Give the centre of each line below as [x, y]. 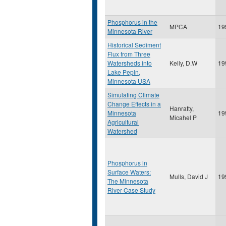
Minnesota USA [129, 81]
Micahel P [183, 117]
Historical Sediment [134, 45]
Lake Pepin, [124, 72]
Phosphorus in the [132, 22]
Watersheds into [130, 63]
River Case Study [131, 190]
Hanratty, [182, 108]
